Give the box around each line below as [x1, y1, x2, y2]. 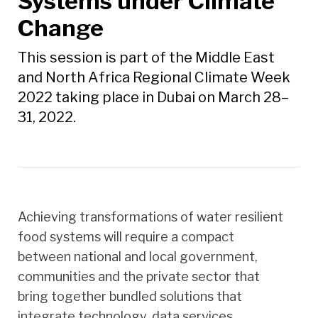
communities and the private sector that [18, 268, 260, 284]
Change [18, 13, 104, 42]
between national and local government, [18, 248, 258, 264]
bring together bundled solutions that [18, 288, 242, 304]
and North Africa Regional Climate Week [18, 68, 290, 86]
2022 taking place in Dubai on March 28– [18, 88, 289, 106]
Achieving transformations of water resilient [18, 209, 283, 224]
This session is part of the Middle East [18, 48, 275, 66]
